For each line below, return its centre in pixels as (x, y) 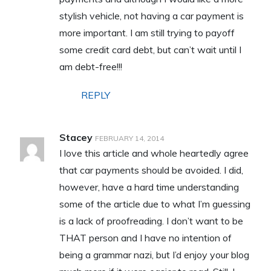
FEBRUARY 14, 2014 (129, 138)
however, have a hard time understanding (149, 187)
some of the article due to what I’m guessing (155, 204)
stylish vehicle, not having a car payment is (151, 15)
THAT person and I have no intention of (145, 237)
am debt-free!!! (90, 66)
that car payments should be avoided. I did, (151, 170)
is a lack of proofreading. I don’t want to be (151, 220)
